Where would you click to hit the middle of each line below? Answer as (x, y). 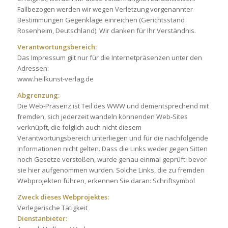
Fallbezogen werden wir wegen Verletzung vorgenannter (105, 9)
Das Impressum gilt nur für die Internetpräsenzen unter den (109, 58)
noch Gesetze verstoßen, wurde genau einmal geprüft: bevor (112, 160)
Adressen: (33, 68)
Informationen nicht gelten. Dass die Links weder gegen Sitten (112, 149)
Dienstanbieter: (42, 219)
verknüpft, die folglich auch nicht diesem (79, 127)
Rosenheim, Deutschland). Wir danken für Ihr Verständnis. (106, 31)
